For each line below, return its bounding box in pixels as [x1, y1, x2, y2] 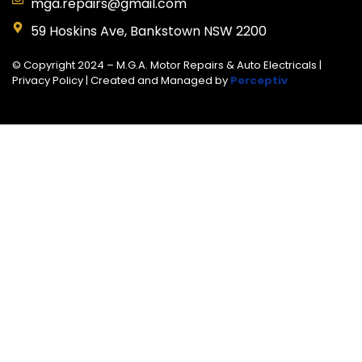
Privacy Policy [12, 73, 83, 89]
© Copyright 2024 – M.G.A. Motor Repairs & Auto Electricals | [12, 57, 322, 74]
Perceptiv [230, 73, 288, 89]
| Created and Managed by [83, 73, 230, 89]
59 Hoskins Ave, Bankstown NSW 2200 [30, 22, 267, 41]
